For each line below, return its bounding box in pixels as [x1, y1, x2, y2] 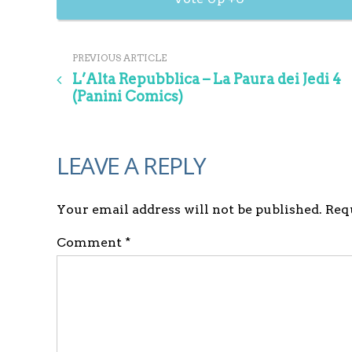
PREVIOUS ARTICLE [72, 52, 167, 64]
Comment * [57, 235, 130, 250]
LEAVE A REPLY [57, 149, 206, 181]
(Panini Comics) [72, 88, 183, 104]
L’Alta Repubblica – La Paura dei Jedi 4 [72, 71, 341, 87]
